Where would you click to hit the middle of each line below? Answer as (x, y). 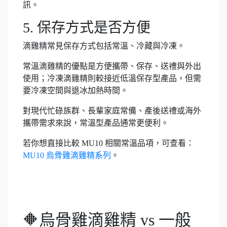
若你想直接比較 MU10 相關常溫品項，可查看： (108, 143)
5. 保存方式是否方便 (87, 28)
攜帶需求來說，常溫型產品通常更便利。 (96, 123)
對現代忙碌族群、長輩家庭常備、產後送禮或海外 (112, 111)
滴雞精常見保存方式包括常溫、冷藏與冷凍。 (104, 46)
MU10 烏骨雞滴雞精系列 (67, 155)
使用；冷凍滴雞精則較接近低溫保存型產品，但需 (112, 78)
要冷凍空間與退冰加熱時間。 (75, 90)
